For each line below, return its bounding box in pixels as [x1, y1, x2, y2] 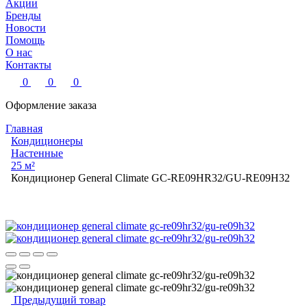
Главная [5, 122, 42, 134]
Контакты [5, 58, 51, 71]
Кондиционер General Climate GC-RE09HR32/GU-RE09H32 [11, 171, 290, 184]
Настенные [11, 147, 63, 159]
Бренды [5, 9, 41, 21]
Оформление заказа [5, 99, 97, 111]
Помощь [5, 34, 45, 46]
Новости [5, 21, 46, 34]
